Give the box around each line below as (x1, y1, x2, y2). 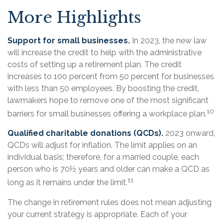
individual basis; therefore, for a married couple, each (7, 152, 199, 162)
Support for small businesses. (7, 35, 130, 45)
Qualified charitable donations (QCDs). (7, 128, 163, 138)
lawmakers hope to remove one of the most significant (7, 95, 209, 105)
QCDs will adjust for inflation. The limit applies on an (7, 140, 197, 150)
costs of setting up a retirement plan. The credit (7, 59, 182, 69)
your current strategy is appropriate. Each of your (7, 209, 187, 219)
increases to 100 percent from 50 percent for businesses (7, 71, 214, 81)
